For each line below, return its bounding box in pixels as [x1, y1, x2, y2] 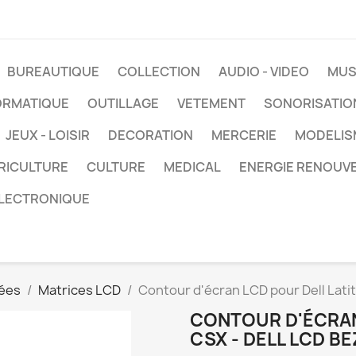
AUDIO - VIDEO [219, 63, 309, 80]
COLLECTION [118, 63, 200, 80]
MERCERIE [211, 126, 277, 144]
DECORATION [108, 126, 193, 144]
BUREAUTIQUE [7, 63, 99, 80]
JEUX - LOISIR [6, 126, 90, 144]
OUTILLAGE [87, 95, 159, 112]
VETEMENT [177, 95, 246, 112]
